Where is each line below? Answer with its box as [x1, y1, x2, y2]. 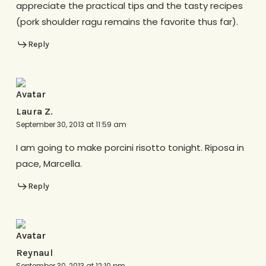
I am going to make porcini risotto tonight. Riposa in [15, 141, 244, 154]
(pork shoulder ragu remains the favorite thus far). [15, 15, 238, 28]
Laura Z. [15, 105, 53, 117]
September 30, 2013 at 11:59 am [15, 119, 126, 129]
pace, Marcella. [15, 157, 82, 170]
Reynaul [15, 247, 53, 259]
